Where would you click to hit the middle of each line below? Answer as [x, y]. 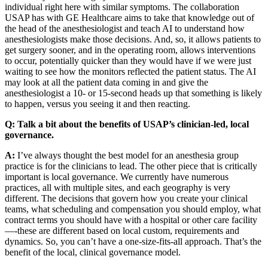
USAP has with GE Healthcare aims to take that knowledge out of [130, 17]
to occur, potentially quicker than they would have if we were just [128, 60]
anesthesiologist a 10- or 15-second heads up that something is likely [133, 93]
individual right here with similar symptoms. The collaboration [122, 7]
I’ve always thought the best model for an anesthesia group [127, 155]
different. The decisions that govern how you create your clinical [126, 198]
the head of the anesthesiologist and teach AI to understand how [125, 28]
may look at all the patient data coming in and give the [106, 82]
